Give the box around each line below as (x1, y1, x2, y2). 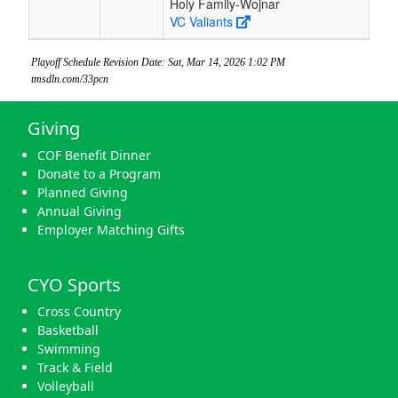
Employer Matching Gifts (37, 220, 185, 238)
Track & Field (37, 358, 113, 376)
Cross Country (37, 302, 121, 320)
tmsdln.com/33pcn (31, 72, 108, 85)
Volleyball (37, 377, 94, 394)
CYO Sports (28, 272, 121, 297)
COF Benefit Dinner (37, 146, 151, 163)
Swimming (37, 339, 100, 357)
